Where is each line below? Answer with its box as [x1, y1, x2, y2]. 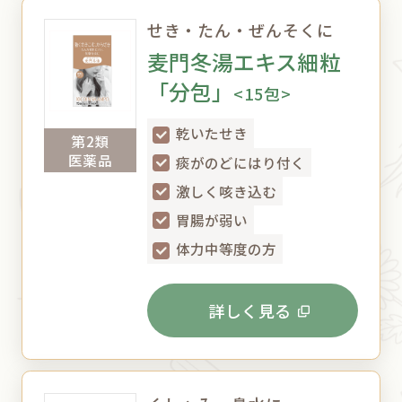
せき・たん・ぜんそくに [146, 18, 334, 42]
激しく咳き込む [175, 180, 276, 201]
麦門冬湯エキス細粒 [146, 46, 341, 78]
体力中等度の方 [175, 239, 276, 259]
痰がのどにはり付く [175, 152, 305, 172]
